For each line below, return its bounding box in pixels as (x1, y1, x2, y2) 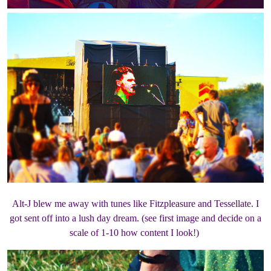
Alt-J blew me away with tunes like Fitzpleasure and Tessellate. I (12, 198, 259, 209)
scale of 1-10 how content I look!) (70, 227, 201, 238)
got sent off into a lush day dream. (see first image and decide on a (10, 213, 261, 223)
